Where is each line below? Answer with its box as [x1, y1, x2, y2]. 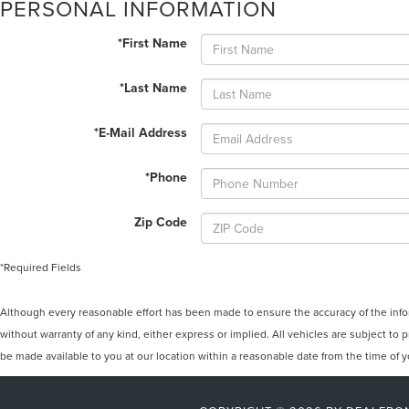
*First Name [118, 34, 187, 52]
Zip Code [134, 213, 187, 231]
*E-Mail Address [94, 123, 187, 142]
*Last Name [120, 79, 187, 97]
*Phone [145, 168, 187, 186]
